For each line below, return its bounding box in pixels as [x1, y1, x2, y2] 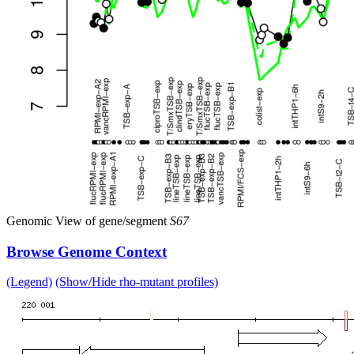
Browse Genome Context [6, 243, 167, 260]
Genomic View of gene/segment [6, 214, 170, 228]
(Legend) [6, 275, 52, 289]
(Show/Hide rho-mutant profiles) [55, 275, 218, 289]
